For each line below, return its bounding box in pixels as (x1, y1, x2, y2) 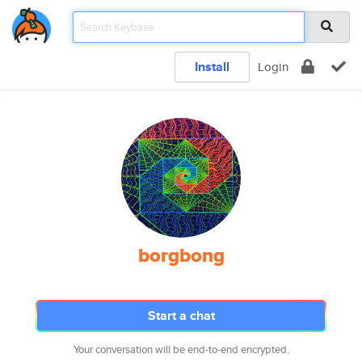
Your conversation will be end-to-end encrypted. (73, 342, 289, 357)
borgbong (137, 241, 225, 270)
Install (195, 57, 229, 76)
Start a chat (147, 306, 215, 325)
